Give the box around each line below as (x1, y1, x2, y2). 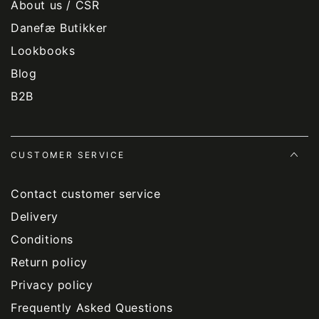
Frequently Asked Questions (11, 300, 173, 315)
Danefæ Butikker (11, 21, 108, 36)
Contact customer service (11, 187, 161, 202)
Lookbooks (11, 43, 75, 58)
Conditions (11, 232, 73, 247)
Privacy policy (11, 278, 93, 293)
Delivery (11, 209, 58, 224)
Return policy (11, 255, 88, 270)
